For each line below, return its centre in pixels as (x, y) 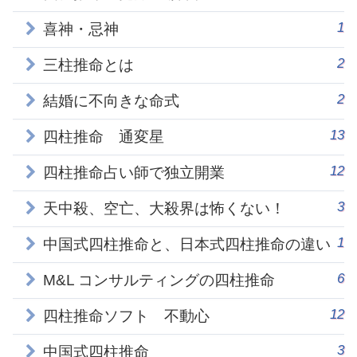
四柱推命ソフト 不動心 (126, 316)
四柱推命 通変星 (104, 137)
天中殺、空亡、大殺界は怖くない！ (164, 209)
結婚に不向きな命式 (111, 101)
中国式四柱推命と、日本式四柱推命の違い (187, 245)
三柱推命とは (88, 65)
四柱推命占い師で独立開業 (134, 173)
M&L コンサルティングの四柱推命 (159, 280)
